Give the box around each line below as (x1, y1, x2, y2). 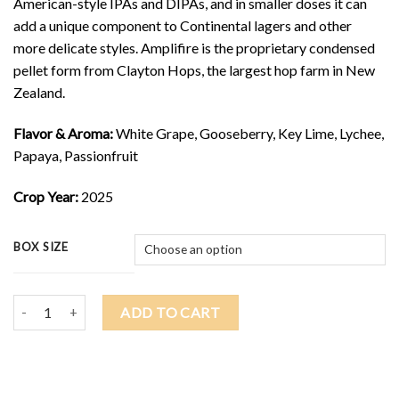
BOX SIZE (13, 239, 69, 254)
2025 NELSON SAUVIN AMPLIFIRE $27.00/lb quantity (12, 296, 316, 312)
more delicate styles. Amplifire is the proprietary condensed (13, 39, 375, 57)
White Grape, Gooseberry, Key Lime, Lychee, (113, 125, 384, 142)
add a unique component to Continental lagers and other (13, 17, 352, 35)
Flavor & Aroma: (13, 125, 113, 142)
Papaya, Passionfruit (13, 147, 138, 165)
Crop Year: (13, 188, 78, 206)
